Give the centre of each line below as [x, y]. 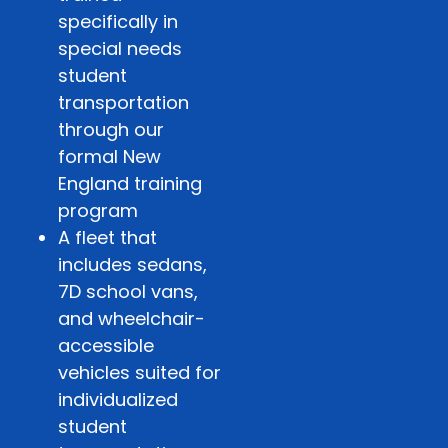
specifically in [118, 21]
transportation [123, 102]
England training [130, 183]
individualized [118, 399]
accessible [106, 345]
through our [111, 129]
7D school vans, [128, 291]
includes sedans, [132, 264]
